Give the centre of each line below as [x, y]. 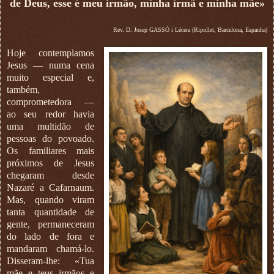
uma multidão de [51, 126]
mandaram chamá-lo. [51, 248]
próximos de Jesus [51, 163]
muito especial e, [51, 77]
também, [23, 89]
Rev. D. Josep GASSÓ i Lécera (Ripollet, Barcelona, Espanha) [190, 29]
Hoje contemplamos [51, 53]
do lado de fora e [51, 236]
